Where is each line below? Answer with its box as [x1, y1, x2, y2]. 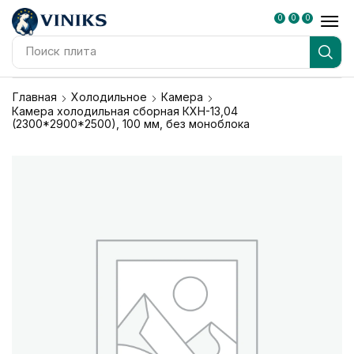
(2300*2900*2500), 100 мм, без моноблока [12, 116, 250, 130]
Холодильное [71, 89, 147, 104]
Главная [13, 89, 57, 104]
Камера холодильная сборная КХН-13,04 [12, 104, 238, 118]
